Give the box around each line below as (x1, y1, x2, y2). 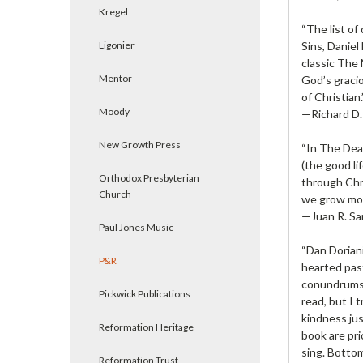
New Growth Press (99, 139, 181, 151)
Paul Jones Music (99, 221, 173, 233)
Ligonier (99, 39, 135, 51)
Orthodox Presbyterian (99, 172, 199, 184)
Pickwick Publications (99, 288, 190, 300)
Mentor (99, 72, 132, 84)
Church (99, 188, 131, 200)
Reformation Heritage (99, 321, 194, 333)
